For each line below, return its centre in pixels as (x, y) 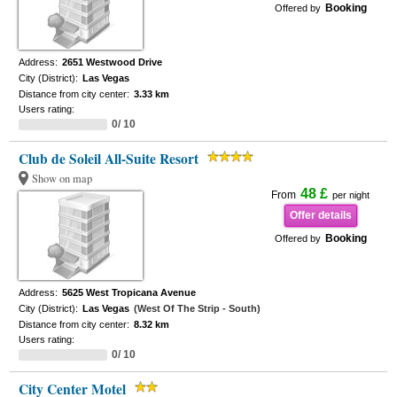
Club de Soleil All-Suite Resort (109, 159)
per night (351, 195)
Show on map (62, 179)
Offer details (320, 215)
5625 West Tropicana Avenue (129, 292)
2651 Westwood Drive (113, 62)
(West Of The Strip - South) (198, 308)
